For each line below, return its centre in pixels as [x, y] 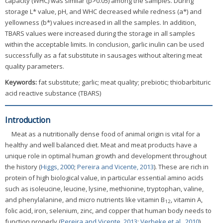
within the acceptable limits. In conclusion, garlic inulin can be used [105, 45]
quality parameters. [35, 66]
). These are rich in [181, 167]
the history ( [23, 167]
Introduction [28, 120]
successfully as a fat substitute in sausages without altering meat [104, 56]
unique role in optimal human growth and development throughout [106, 156]
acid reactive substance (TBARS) [53, 93]
